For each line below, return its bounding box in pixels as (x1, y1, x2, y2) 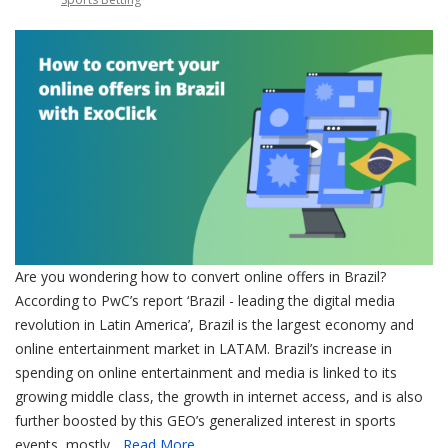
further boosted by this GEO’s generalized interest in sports (15, 410, 396, 430)
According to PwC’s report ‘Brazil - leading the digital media (15, 290, 395, 310)
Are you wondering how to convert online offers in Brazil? (15, 266, 386, 286)
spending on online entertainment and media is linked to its (15, 362, 397, 382)
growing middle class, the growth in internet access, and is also (15, 386, 423, 406)
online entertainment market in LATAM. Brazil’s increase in (15, 338, 392, 358)
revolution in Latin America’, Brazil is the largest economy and (15, 314, 414, 334)
